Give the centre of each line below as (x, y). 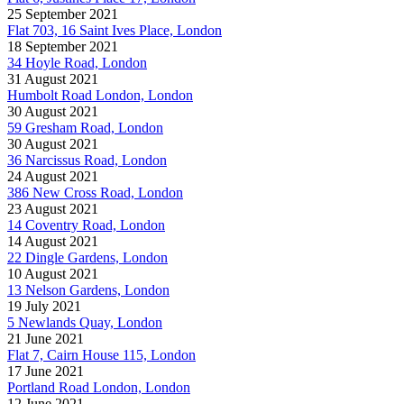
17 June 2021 (46, 371)
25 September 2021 (63, 14)
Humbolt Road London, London (100, 95)
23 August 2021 (53, 208)
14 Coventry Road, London (86, 225)
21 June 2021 (46, 338)
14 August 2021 (53, 241)
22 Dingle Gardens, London (87, 257)
